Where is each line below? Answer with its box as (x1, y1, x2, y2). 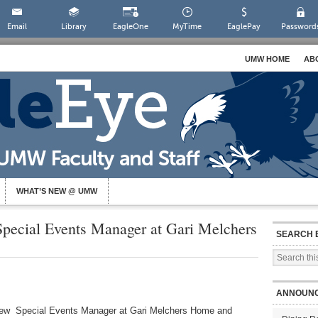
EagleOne (112, 22, 148, 31)
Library (60, 22, 87, 31)
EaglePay (227, 22, 261, 31)
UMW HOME (245, 55, 290, 63)
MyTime (172, 22, 202, 31)
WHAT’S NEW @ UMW (16, 187, 97, 195)
